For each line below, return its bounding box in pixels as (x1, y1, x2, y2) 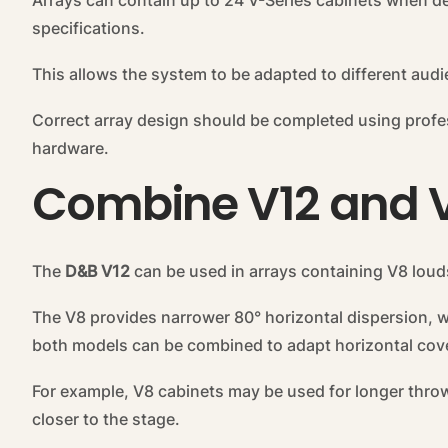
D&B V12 (65, 261, 130, 282)
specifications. (32, 18, 145, 39)
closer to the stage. (32, 409, 180, 430)
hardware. (32, 138, 109, 159)
